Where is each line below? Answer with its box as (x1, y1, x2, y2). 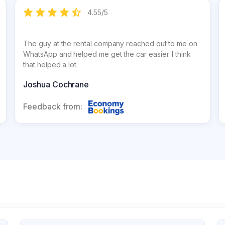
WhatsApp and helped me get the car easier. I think (23, 50, 191, 58)
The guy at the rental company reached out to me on (23, 39, 197, 48)
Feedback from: (23, 101, 83, 111)
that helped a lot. (23, 60, 78, 69)
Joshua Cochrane (23, 79, 89, 89)
